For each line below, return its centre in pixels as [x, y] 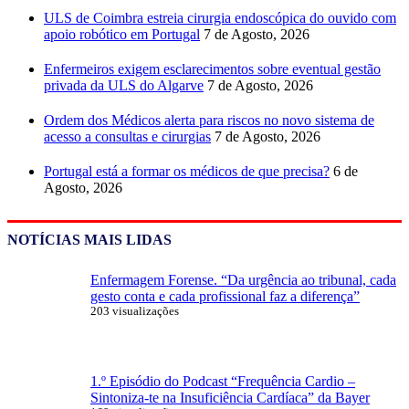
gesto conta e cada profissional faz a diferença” [225, 296]
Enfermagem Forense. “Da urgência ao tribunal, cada [243, 279]
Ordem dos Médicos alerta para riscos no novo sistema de [209, 120]
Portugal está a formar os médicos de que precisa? [187, 171]
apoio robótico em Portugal [122, 34]
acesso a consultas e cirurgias [127, 136]
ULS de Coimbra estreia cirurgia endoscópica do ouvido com [220, 17]
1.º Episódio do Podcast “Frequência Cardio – [223, 381]
